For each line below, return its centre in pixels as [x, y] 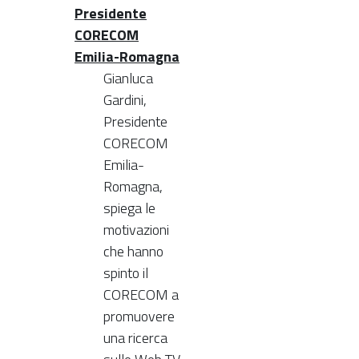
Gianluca [128, 78]
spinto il [126, 272]
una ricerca [135, 337]
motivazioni [136, 229]
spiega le [129, 208]
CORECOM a [141, 294]
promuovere [139, 316]
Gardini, [125, 99]
